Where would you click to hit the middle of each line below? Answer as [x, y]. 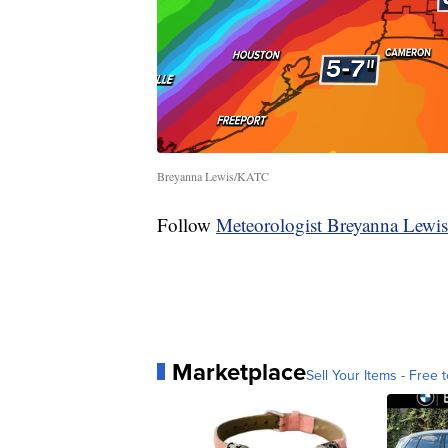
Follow [186, 224]
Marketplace [239, 371]
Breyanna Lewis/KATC [213, 175]
